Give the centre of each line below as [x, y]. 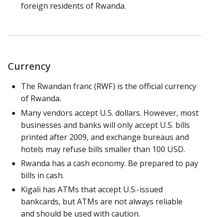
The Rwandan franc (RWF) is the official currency [108, 86]
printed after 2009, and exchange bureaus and [105, 137]
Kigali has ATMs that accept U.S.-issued [92, 189]
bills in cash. [42, 175]
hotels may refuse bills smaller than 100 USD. [103, 149]
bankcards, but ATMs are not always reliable [102, 201]
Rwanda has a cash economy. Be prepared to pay [109, 163]
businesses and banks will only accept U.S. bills [105, 125]
